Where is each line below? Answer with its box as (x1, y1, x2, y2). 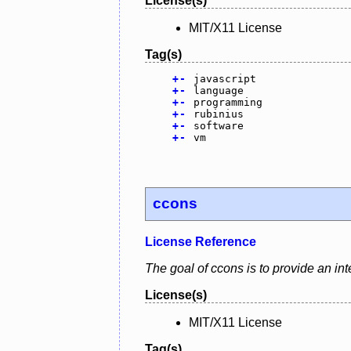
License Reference (145, 235, 256, 249)
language (193, 84, 244, 96)
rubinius (193, 107, 244, 120)
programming (193, 96, 262, 108)
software (193, 119, 244, 132)
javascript (193, 72, 256, 85)
